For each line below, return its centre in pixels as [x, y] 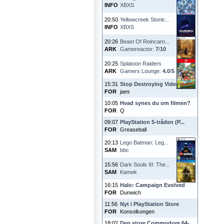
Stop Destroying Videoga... [155, 84]
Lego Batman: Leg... [144, 142]
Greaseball [133, 129]
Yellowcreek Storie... [144, 19]
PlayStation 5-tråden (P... [152, 122]
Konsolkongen [137, 211]
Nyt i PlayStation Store [149, 204]
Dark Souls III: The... [145, 164]
